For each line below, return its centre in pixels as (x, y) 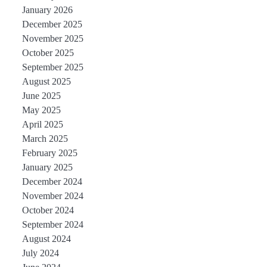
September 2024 (52, 225)
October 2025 (48, 53)
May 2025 (41, 110)
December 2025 (52, 24)
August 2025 (46, 82)
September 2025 (52, 67)
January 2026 (47, 10)
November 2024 (52, 196)
